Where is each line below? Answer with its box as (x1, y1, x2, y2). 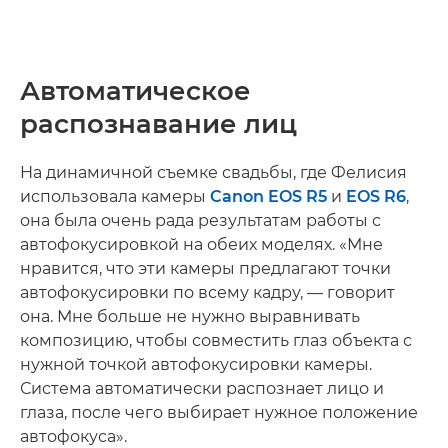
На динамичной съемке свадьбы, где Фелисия (20, 162, 407, 182)
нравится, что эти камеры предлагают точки (20, 258, 391, 278)
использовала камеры (20, 186, 210, 206)
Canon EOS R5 (210, 186, 327, 206)
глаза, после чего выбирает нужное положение (20, 402, 418, 422)
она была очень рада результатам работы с (20, 210, 381, 230)
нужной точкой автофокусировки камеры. (20, 354, 372, 374)
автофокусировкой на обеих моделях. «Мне (20, 234, 383, 254)
